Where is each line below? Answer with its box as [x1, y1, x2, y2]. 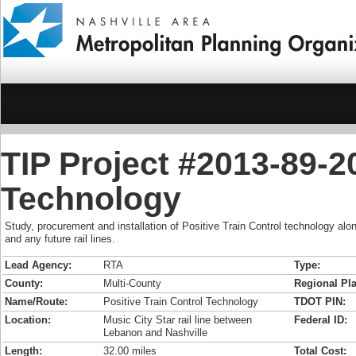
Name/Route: [5, 296, 68, 308]
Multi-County [103, 277, 161, 289]
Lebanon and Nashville [103, 327, 207, 339]
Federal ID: [294, 314, 347, 326]
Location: [5, 314, 51, 326]
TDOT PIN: [294, 296, 346, 308]
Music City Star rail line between [103, 314, 252, 326]
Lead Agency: [5, 259, 72, 271]
